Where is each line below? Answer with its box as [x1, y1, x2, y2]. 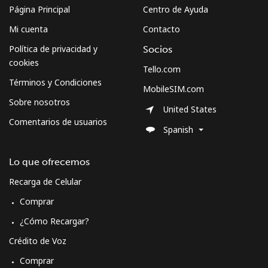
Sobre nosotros [9, 96, 70, 108]
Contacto [143, 23, 180, 35]
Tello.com [143, 63, 181, 75]
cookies [9, 56, 39, 68]
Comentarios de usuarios [9, 115, 107, 127]
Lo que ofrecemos [9, 156, 90, 167]
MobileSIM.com [143, 83, 204, 95]
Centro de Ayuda [143, 3, 208, 15]
